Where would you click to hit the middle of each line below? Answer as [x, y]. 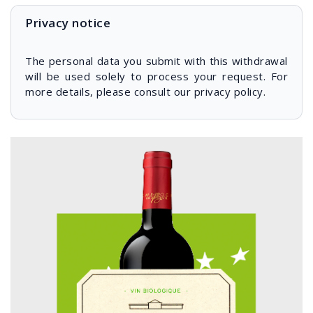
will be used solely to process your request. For [156, 76]
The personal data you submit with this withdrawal [156, 61]
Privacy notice [68, 23]
